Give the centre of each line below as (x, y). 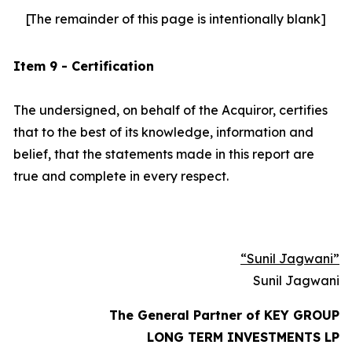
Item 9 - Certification (84, 66)
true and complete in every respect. (121, 176)
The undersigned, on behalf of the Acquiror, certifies (170, 110)
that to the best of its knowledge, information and (163, 132)
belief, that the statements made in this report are (164, 154)
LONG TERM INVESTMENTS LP (243, 337)
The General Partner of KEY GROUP (224, 315)
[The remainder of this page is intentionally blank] (176, 19)
